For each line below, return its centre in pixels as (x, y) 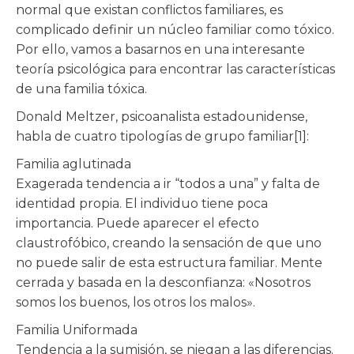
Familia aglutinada (73, 164)
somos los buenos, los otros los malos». (136, 302)
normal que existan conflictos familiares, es (149, 10)
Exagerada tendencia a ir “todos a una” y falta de (168, 184)
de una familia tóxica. (81, 89)
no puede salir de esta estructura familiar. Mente (169, 263)
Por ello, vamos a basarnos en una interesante (160, 49)
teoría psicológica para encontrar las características (175, 69)
